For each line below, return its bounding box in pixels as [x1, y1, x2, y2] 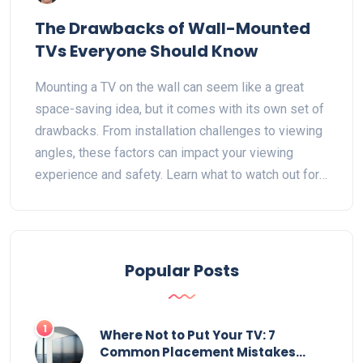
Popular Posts [124, 258, 239, 282]
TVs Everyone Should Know [35, 40, 258, 62]
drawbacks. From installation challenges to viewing [35, 122, 322, 139]
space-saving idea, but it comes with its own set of [35, 100, 324, 117]
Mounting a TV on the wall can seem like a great [35, 79, 304, 95]
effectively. [35, 232, 98, 248]
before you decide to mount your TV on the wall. [35, 188, 304, 204]
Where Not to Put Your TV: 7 [100, 326, 275, 344]
